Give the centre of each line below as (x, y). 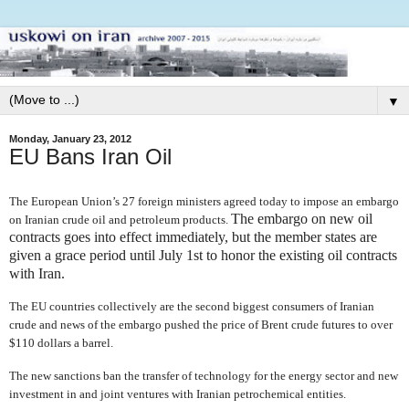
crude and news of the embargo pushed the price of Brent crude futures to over (201, 325)
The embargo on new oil (302, 218)
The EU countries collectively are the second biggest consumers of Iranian (192, 307)
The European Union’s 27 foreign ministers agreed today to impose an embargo (204, 201)
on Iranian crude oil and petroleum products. (120, 219)
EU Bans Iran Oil (90, 156)
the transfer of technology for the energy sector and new (261, 376)
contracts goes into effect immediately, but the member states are (193, 236)
